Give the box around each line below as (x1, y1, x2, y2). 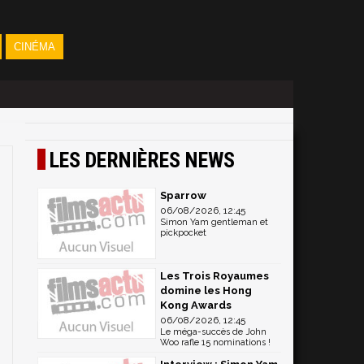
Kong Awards (160, 298, 232, 311)
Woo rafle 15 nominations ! (160, 336, 271, 348)
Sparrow (160, 189, 206, 201)
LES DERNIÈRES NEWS (50, 148, 235, 172)
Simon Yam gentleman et (160, 217, 268, 227)
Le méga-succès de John (160, 326, 266, 337)
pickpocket (160, 227, 206, 238)
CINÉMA (13, 41, 55, 53)
